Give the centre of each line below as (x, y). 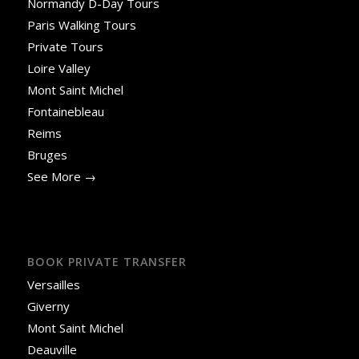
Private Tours (65, 47)
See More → (61, 177)
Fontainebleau (65, 112)
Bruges (47, 155)
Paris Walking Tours (81, 25)
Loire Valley (58, 69)
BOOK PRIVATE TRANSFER (107, 262)
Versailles (53, 285)
